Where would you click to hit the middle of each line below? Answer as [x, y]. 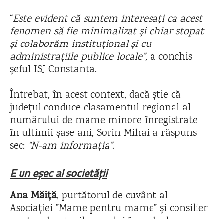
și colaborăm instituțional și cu [80, 45]
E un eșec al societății [58, 173]
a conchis [171, 57]
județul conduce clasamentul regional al [100, 108]
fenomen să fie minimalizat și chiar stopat [107, 32]
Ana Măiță [33, 196]
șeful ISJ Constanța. [53, 70]
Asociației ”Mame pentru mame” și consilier [109, 209]
